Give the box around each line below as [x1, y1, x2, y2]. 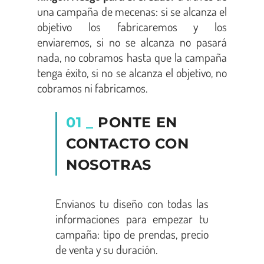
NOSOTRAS [66, 156, 151, 174]
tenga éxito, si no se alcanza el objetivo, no [37, 64, 227, 80]
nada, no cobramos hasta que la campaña [37, 49, 227, 65]
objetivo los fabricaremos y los [37, 18, 227, 34]
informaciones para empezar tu [55, 211, 209, 227]
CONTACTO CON [66, 135, 189, 153]
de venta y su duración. [55, 242, 157, 258]
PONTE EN [93, 114, 177, 131]
